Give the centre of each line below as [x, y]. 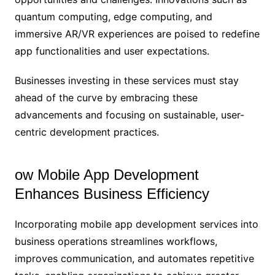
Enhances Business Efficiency [112, 194]
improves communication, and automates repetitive [134, 259]
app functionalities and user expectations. [112, 51]
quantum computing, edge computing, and [113, 17]
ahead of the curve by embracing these [106, 98]
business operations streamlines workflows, [116, 242]
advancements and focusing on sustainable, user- [129, 115]
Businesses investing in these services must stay [126, 81]
